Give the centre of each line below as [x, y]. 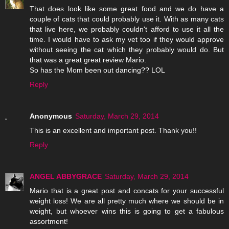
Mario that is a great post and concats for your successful [127, 191]
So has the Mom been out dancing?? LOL [97, 70]
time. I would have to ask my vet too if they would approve [127, 40]
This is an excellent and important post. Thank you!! [113, 131]
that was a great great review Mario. [88, 60]
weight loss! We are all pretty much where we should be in [127, 201]
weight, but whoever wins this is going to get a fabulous [127, 211]
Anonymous [51, 116]
